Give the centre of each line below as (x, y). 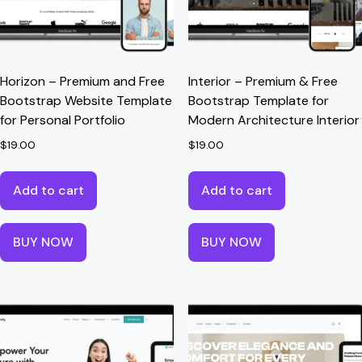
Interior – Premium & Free (263, 81)
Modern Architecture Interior (274, 120)
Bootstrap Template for (258, 100)
